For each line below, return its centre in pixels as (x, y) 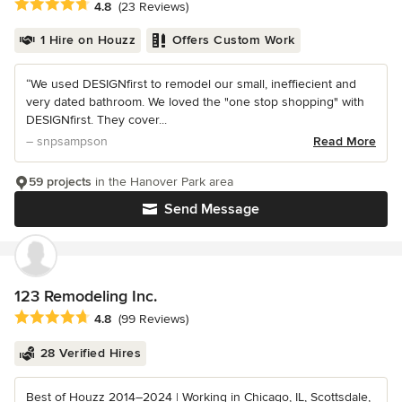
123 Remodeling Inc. (86, 297)
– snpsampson (67, 142)
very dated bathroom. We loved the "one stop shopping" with (195, 102)
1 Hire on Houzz (87, 40)
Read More (345, 142)
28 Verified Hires (90, 353)
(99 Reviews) (153, 319)
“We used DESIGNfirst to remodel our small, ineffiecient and (191, 84)
